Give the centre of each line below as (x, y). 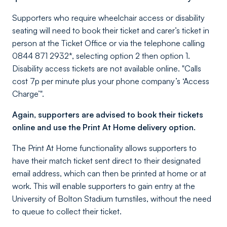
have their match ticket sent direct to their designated (106, 161)
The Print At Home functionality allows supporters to (104, 148)
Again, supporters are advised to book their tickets (108, 115)
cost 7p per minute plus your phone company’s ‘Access (111, 81)
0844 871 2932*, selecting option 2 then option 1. (101, 56)
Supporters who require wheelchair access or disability (108, 18)
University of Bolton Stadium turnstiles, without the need (112, 199)
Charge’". (28, 94)
